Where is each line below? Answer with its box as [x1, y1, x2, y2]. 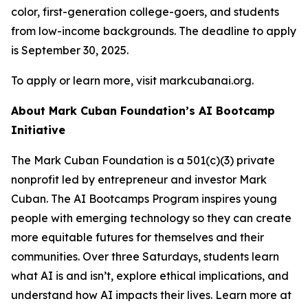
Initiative [11, 123, 65, 137]
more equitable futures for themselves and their [11, 230, 264, 244]
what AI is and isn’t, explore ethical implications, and [11, 269, 289, 283]
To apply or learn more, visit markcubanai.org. [11, 74, 254, 87]
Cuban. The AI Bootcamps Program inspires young [11, 192, 277, 206]
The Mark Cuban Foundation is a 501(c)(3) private [11, 153, 275, 167]
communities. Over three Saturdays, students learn [11, 250, 279, 263]
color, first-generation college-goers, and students [11, 5, 279, 19]
